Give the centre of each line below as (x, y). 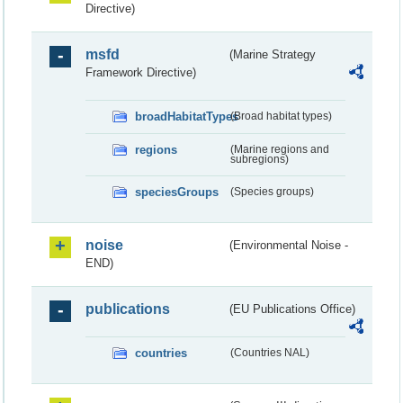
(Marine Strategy (273, 54)
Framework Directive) (141, 72)
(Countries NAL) (269, 352)
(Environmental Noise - (289, 245)
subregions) (259, 159)
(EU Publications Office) (293, 309)
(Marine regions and (279, 149)
